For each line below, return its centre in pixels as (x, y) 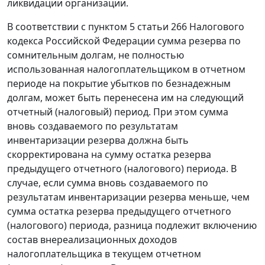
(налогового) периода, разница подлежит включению (132, 226)
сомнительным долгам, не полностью (96, 55)
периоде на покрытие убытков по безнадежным (119, 84)
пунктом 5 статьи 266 (138, 27)
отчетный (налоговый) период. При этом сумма (118, 112)
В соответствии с (48, 27)
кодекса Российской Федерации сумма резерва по (124, 41)
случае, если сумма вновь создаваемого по (108, 183)
